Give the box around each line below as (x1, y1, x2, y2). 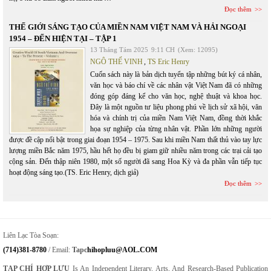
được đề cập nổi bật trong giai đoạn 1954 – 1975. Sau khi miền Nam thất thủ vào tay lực (9, 135, 262, 144)
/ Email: (47, 246, 72, 254)
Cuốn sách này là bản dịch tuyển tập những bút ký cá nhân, (90, 70, 262, 79)
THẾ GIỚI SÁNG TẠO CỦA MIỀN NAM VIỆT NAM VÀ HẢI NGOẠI (9, 22, 246, 31)
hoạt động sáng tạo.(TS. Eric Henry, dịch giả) (9, 168, 139, 177)
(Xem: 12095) (178, 46, 218, 53)
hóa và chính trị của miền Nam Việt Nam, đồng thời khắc (90, 114, 262, 122)
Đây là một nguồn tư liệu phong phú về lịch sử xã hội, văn (90, 103, 262, 111)
